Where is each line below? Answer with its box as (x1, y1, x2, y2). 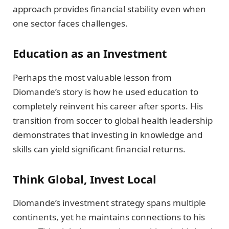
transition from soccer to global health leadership (13, 114, 213, 126)
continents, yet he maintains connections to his (13, 211, 205, 223)
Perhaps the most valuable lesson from (13, 71, 172, 83)
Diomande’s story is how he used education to (13, 85, 198, 98)
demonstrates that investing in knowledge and (13, 128, 202, 141)
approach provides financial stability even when (13, 3, 206, 15)
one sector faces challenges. (13, 17, 128, 29)
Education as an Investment (13, 46, 167, 61)
